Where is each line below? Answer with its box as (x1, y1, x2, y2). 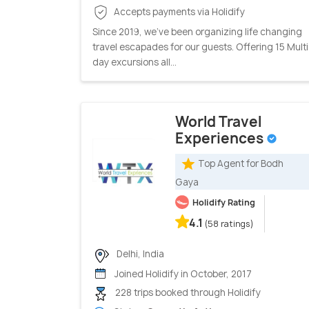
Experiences (175, 129, 266, 148)
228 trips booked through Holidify (113, 286, 261, 299)
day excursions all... (92, 56, 177, 69)
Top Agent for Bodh (198, 157, 283, 170)
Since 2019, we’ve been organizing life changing (92, 26, 302, 39)
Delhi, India (114, 248, 164, 261)
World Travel (175, 112, 261, 132)
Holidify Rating (192, 197, 255, 209)
